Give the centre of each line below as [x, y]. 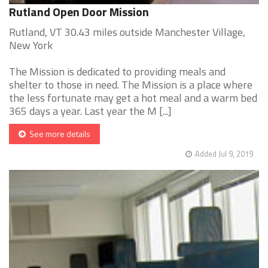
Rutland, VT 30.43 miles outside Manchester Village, [127, 32]
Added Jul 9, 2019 [224, 154]
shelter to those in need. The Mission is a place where [131, 85]
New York [31, 45]
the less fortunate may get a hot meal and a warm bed [133, 98]
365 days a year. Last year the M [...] [90, 111]
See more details [58, 134]
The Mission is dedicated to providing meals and [117, 72]
